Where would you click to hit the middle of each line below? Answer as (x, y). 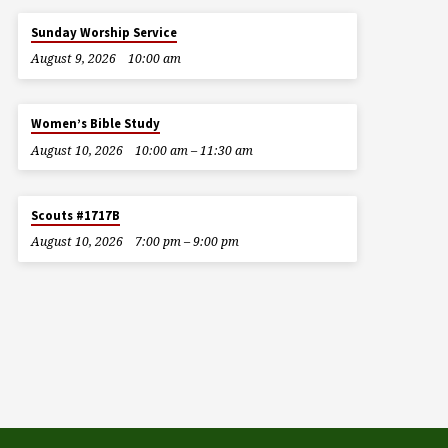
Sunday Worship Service (104, 32)
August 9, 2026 (73, 59)
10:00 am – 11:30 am (193, 150)
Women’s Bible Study (96, 124)
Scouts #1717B (76, 215)
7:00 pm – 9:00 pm (186, 241)
